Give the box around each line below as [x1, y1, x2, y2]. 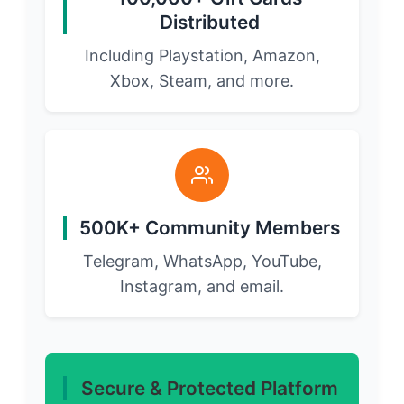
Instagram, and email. [120, 277, 284, 297]
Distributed [159, 11, 260, 34]
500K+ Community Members [78, 216, 340, 240]
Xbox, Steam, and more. [110, 71, 294, 91]
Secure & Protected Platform [80, 377, 338, 400]
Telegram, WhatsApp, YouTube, [82, 252, 322, 271]
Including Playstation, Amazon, [84, 46, 320, 66]
